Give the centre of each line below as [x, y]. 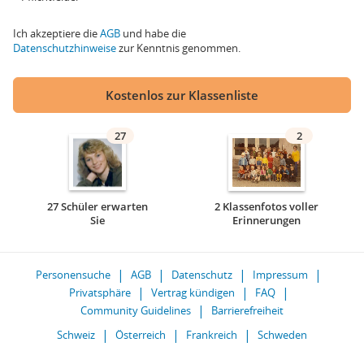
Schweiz [76, 335]
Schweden [282, 335]
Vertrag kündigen [193, 292]
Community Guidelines [136, 310]
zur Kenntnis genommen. [178, 48]
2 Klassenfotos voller [266, 206]
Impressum [280, 275]
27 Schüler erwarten [97, 206]
